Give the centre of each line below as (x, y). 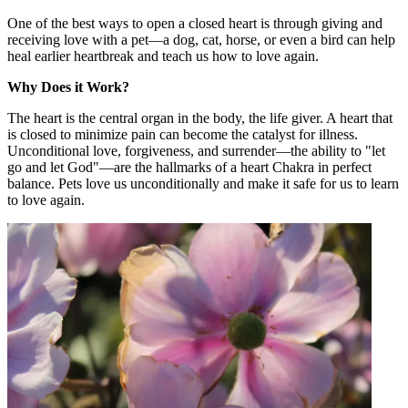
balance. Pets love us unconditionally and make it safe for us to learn (203, 184)
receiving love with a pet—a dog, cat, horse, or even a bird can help (201, 40)
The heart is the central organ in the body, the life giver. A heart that (200, 118)
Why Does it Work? (68, 87)
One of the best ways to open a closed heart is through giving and (195, 24)
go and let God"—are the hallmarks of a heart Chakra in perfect (189, 168)
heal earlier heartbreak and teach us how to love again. (163, 56)
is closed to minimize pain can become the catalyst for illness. (183, 135)
